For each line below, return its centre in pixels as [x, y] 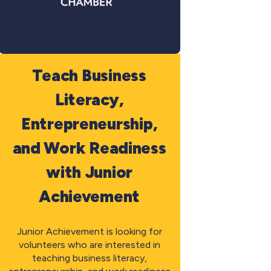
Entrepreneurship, [89, 123]
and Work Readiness [89, 148]
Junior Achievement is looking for [89, 231]
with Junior [90, 172]
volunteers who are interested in [89, 244]
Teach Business [89, 75]
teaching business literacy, [89, 258]
